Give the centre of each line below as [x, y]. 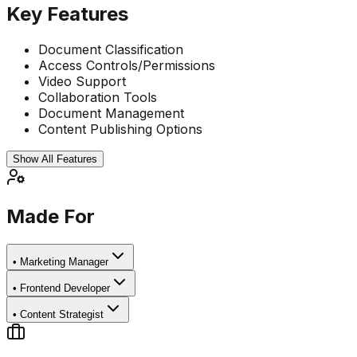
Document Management [111, 113]
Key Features [67, 14]
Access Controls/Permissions [127, 65]
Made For [51, 217]
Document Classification [111, 49]
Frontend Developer [65, 288]
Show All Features [55, 159]
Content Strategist [62, 315]
